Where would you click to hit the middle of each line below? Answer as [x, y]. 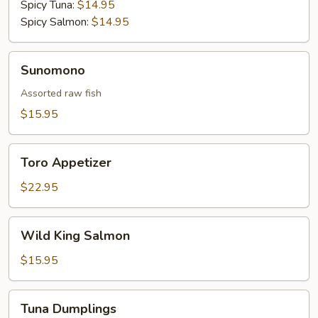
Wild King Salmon [75, 236]
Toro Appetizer [66, 163]
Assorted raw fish [61, 93]
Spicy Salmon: [56, 22]
